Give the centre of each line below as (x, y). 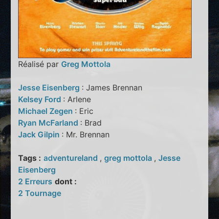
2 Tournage (40, 193)
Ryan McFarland (49, 122)
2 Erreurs (35, 181)
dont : (66, 181)
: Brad (91, 122)
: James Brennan (112, 87)
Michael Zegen (47, 111)
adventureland (72, 158)
